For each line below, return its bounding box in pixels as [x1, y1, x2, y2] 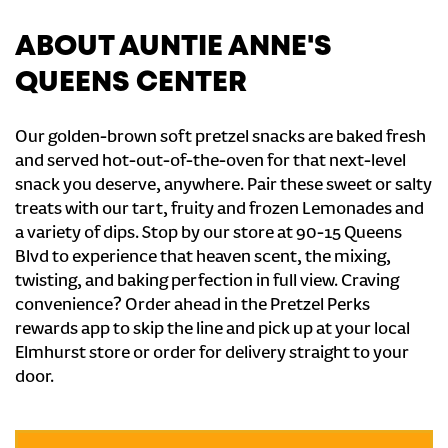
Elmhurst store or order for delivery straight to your [15, 344, 409, 364]
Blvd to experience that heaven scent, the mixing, [15, 248, 391, 268]
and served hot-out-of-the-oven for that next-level [15, 152, 406, 172]
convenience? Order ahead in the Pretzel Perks [15, 296, 370, 316]
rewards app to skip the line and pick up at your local [15, 320, 410, 340]
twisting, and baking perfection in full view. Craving [15, 272, 399, 292]
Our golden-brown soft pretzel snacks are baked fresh [15, 128, 426, 148]
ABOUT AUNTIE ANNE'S [15, 35, 332, 60]
